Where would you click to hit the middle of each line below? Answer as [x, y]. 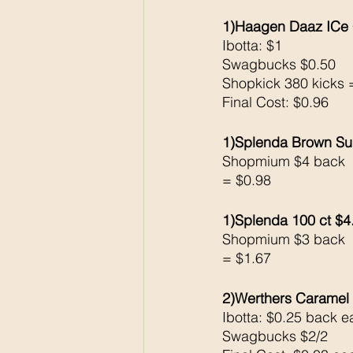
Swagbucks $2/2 [275, 336]
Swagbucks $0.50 [279, 65]
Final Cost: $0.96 [275, 102]
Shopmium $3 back [286, 240]
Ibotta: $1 [252, 46]
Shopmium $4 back [286, 162]
